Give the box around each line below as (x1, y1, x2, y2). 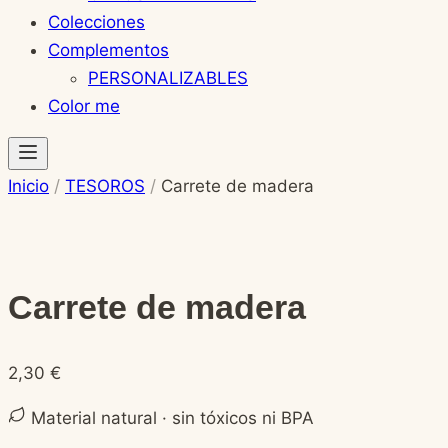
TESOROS (65, 176, 145, 196)
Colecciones (48, 12, 145, 32)
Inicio (8, 176, 49, 196)
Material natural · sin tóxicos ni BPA (26, 407, 314, 428)
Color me (48, 96, 120, 116)
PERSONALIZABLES (88, 68, 248, 88)
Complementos (48, 40, 169, 60)
